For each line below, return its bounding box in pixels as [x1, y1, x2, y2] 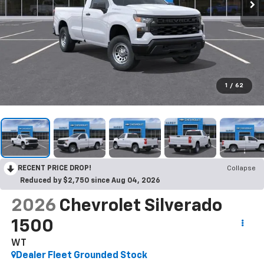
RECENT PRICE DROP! [18, 164, 91, 172]
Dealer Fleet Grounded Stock [15, 250, 147, 260]
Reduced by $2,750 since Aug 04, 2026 [20, 177, 160, 184]
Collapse [227, 164, 256, 172]
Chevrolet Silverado [58, 197, 222, 215]
